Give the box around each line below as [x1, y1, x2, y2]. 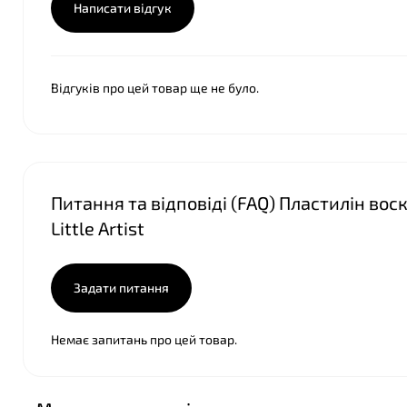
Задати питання [74, 280, 169, 295]
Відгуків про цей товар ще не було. [51, 80, 259, 95]
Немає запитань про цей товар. [51, 332, 237, 347]
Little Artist [51, 217, 144, 239]
